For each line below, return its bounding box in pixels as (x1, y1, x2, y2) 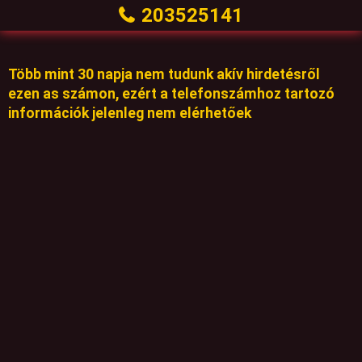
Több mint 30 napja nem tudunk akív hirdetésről (8, 66, 320, 82)
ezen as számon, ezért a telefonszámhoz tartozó (8, 86, 335, 102)
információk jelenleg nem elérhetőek (8, 105, 251, 121)
